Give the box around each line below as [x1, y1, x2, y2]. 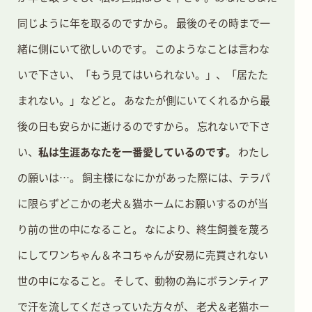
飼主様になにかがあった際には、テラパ [80, 169, 270, 185]
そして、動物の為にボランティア [114, 272, 269, 288]
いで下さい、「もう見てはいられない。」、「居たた [17, 66, 268, 81]
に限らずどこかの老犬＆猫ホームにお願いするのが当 [17, 195, 268, 210]
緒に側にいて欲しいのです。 [17, 40, 153, 56]
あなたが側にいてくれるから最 [122, 92, 270, 107]
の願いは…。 [17, 169, 80, 185]
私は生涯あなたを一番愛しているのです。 [38, 143, 236, 159]
